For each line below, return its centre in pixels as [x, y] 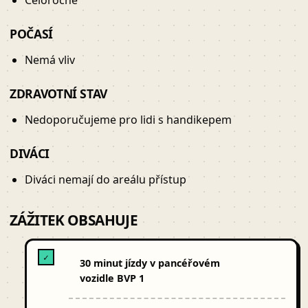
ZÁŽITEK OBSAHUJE [74, 220]
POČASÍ [31, 34]
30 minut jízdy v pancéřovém [150, 263]
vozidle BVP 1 [112, 278]
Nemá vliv [50, 60]
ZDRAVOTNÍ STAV [59, 94]
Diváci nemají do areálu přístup [106, 180]
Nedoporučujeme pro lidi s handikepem [129, 120]
